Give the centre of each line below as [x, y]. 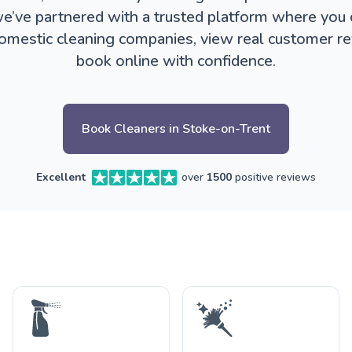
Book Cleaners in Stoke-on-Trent [176, 129]
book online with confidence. [176, 61]
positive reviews [274, 177]
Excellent [61, 177]
